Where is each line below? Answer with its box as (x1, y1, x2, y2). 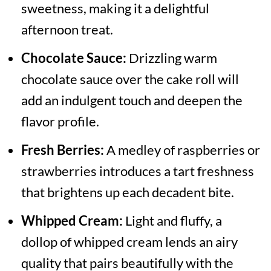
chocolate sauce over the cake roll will (21, 71, 239, 88)
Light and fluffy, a (122, 212, 222, 229)
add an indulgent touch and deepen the (21, 92, 243, 109)
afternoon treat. (21, 21, 113, 38)
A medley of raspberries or (103, 142, 260, 158)
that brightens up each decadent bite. (21, 184, 234, 201)
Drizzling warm (126, 50, 217, 67)
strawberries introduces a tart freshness (21, 163, 254, 180)
